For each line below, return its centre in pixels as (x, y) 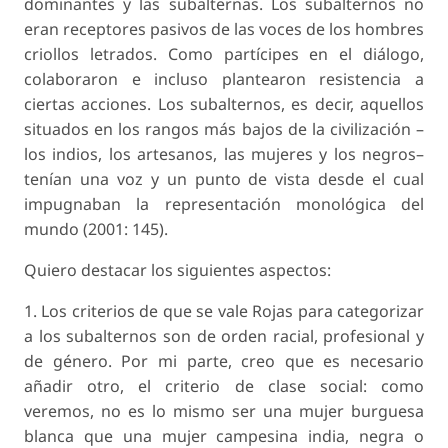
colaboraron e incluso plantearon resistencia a (224, 79)
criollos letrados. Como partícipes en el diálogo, (224, 54)
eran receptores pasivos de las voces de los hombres (224, 29)
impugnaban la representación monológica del (224, 204)
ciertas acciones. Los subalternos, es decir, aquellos (224, 104)
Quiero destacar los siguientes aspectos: (177, 270)
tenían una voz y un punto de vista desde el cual (224, 179)
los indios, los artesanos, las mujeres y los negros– (224, 154)
